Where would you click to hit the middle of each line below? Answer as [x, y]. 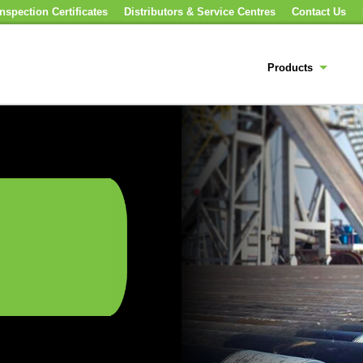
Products [290, 68]
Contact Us [319, 12]
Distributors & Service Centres [200, 12]
